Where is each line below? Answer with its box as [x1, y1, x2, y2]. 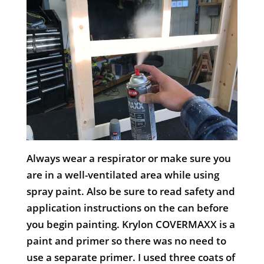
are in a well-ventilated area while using [26, 168, 219, 182]
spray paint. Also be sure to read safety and [26, 184, 235, 199]
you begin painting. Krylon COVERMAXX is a [26, 217, 235, 232]
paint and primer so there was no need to [26, 234, 226, 248]
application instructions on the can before [26, 201, 229, 215]
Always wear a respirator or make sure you [26, 151, 231, 166]
